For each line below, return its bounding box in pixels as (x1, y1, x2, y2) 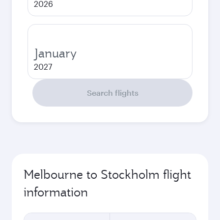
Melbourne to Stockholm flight (24, 166, 191, 182)
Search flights (86, 88, 138, 97)
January (34, 45, 77, 61)
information (24, 184, 88, 200)
